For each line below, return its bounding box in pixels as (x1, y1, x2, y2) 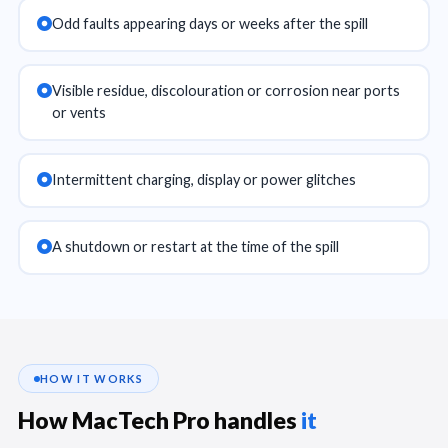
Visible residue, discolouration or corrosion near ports (51, 82, 400, 99)
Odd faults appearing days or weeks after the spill (51, 15, 368, 32)
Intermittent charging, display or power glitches (51, 171, 356, 188)
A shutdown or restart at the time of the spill (51, 238, 339, 255)
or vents (51, 104, 106, 121)
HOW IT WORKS (40, 372, 143, 385)
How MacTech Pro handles (18, 406, 301, 434)
